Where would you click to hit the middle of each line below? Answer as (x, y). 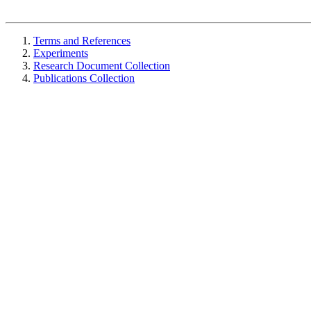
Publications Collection (84, 78)
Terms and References (82, 41)
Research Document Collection (102, 66)
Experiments (61, 53)
